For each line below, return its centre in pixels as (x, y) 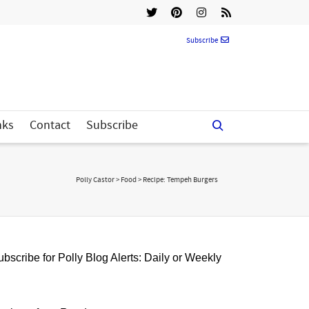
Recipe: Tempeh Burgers (180, 180)
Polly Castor (95, 180)
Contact (50, 125)
